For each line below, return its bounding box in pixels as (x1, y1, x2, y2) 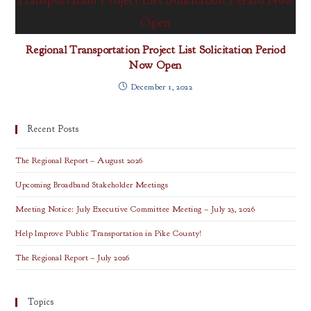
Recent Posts (28, 124, 80, 135)
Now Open (129, 58, 182, 72)
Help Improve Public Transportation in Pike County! (15, 228, 202, 239)
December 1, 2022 (131, 81, 192, 92)
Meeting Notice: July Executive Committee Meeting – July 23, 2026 (15, 203, 255, 215)
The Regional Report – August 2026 (15, 155, 143, 166)
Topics (28, 296, 55, 308)
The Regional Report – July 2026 (15, 252, 130, 263)
